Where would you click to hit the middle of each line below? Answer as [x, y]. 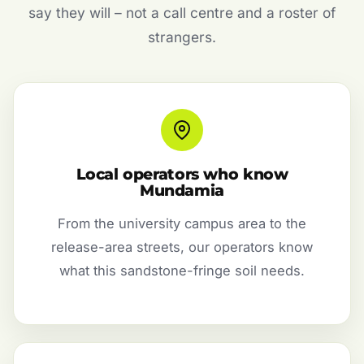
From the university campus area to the [182, 224]
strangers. [182, 37]
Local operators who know [182, 175]
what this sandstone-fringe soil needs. [182, 271]
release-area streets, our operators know [182, 247]
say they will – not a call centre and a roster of [182, 13]
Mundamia [182, 191]
